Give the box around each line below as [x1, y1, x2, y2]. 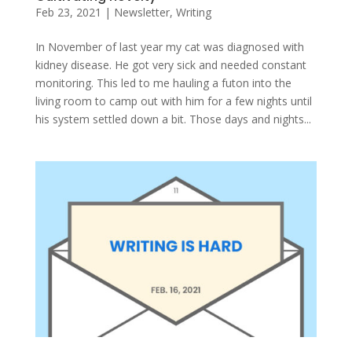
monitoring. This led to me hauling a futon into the [35, 75, 291, 90]
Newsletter [113, 4, 170, 20]
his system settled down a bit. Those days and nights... [35, 111, 311, 126]
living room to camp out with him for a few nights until [35, 93, 312, 108]
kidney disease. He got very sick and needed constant [35, 57, 306, 72]
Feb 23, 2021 [35, 4, 101, 20]
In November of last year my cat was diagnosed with [35, 38, 304, 54]
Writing [175, 4, 211, 20]
